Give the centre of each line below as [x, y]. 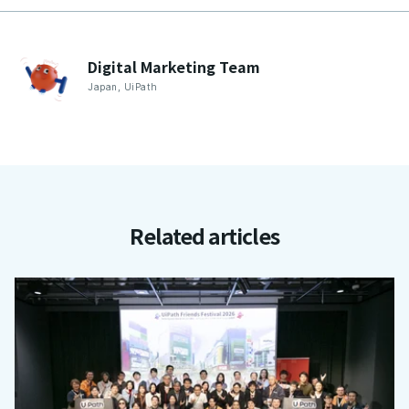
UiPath [141, 87]
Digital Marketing [152, 67]
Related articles [204, 235]
